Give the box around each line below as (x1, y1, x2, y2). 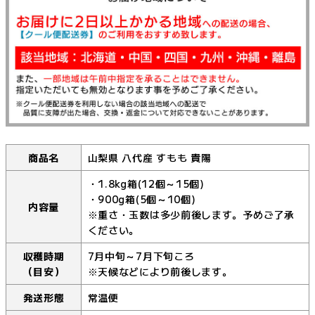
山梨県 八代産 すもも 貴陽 (87, 150, 212, 165)
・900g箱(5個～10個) (87, 192, 196, 207)
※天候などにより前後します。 (87, 264, 233, 279)
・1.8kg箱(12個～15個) (87, 176, 205, 191)
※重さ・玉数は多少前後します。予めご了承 (87, 207, 295, 222)
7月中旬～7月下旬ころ (87, 249, 195, 264)
